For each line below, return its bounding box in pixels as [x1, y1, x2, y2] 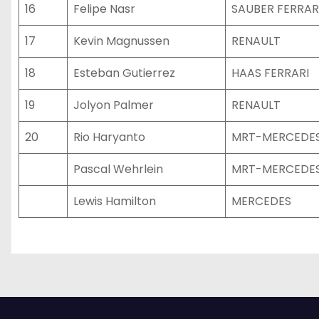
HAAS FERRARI [231, 65, 309, 81]
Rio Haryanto [73, 129, 145, 145]
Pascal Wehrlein [73, 161, 163, 177]
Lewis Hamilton [73, 193, 156, 209]
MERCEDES [231, 193, 291, 209]
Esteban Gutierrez [73, 65, 175, 81]
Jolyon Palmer [73, 97, 154, 113]
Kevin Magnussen [73, 33, 169, 49]
